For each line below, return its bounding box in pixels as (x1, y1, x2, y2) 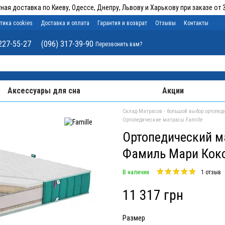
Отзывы (155, 20, 176, 27)
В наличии (123, 169, 149, 176)
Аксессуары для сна (7, 86, 80, 95)
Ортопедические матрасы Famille (123, 117, 203, 123)
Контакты (184, 20, 208, 27)
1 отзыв (201, 169, 221, 176)
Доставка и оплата (41, 20, 89, 27)
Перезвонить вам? (95, 41, 143, 48)
